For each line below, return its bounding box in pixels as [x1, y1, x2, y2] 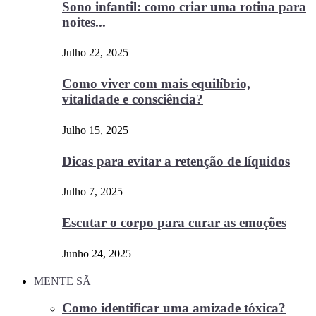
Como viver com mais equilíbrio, [62, 76, 250, 92]
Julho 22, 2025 [62, 47, 128, 59]
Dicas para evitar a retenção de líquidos [62, 153, 290, 169]
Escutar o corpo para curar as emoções [62, 214, 286, 230]
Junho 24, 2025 [62, 247, 131, 260]
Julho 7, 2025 [62, 186, 123, 198]
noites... [62, 14, 106, 30]
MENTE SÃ [34, 274, 91, 287]
